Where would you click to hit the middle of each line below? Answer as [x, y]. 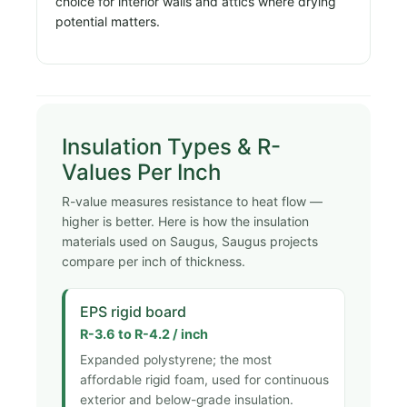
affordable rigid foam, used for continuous [204, 379]
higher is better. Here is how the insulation [185, 221]
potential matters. [108, 22]
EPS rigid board [133, 311]
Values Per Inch [141, 172]
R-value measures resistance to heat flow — [192, 201]
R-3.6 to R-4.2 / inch [144, 333]
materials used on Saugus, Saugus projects [190, 241]
